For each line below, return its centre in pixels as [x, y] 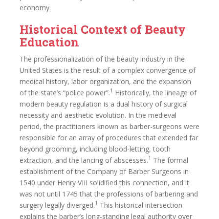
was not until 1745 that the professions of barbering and [109, 194]
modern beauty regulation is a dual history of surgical [104, 104]
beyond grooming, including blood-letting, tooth [95, 149]
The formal [170, 160]
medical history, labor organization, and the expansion [105, 81]
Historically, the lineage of [155, 92]
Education [49, 42]
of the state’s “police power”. [65, 92]
